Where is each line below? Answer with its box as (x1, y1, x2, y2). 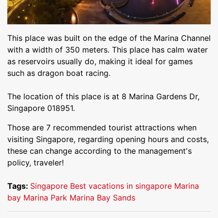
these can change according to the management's (7, 146, 192, 156)
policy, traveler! (7, 158, 64, 168)
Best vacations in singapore (70, 181, 172, 191)
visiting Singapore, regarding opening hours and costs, (7, 134, 209, 145)
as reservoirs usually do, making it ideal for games (7, 56, 193, 67)
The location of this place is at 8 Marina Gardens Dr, (7, 91, 200, 102)
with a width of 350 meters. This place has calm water (7, 45, 208, 55)
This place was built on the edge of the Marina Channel (7, 33, 211, 43)
